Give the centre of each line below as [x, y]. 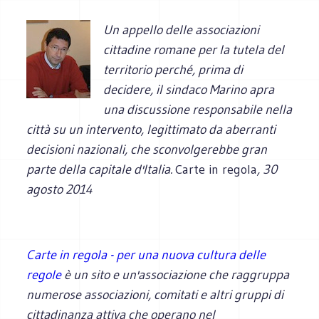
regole [44, 274]
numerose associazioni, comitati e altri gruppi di [155, 294]
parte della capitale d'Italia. [101, 169]
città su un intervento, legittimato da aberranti [151, 129]
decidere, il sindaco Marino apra [189, 89]
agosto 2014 [60, 189]
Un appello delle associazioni [182, 30]
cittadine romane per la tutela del [194, 49]
